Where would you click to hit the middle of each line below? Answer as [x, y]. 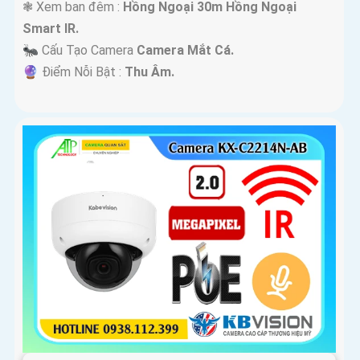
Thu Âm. [149, 72]
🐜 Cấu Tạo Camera [80, 51]
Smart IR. [51, 29]
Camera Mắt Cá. [185, 51]
